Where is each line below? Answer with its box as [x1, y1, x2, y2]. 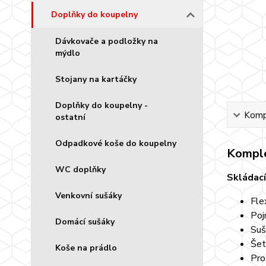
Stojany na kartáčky [55, 74, 137, 85]
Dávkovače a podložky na [55, 36, 158, 47]
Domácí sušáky [55, 216, 115, 227]
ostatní [55, 112, 85, 123]
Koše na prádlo [55, 242, 117, 254]
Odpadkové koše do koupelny [55, 138, 176, 149]
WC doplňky [55, 164, 106, 175]
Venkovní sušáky [55, 190, 122, 201]
